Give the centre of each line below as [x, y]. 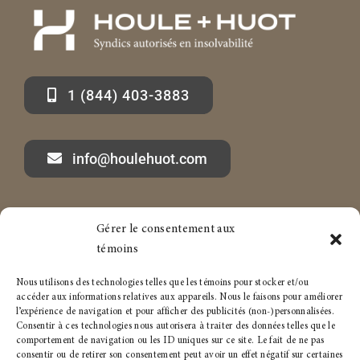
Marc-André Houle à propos [84, 231]
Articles [27, 272]
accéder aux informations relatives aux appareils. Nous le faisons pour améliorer [179, 297]
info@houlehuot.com [139, 158]
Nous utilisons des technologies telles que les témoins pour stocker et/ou [162, 283]
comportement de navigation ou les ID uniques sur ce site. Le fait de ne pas [170, 341]
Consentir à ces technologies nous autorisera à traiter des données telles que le [176, 326]
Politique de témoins [241, 313]
